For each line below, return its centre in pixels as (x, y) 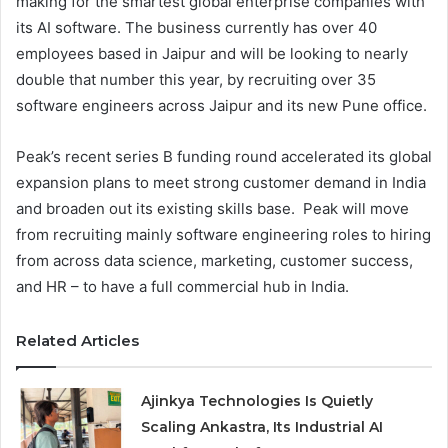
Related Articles (77, 341)
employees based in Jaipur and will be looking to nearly (212, 54)
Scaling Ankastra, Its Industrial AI (262, 427)
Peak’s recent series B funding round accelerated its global (224, 157)
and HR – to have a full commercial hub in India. (182, 287)
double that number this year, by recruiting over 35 (196, 80)
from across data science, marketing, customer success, (214, 261)
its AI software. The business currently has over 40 (196, 28)
